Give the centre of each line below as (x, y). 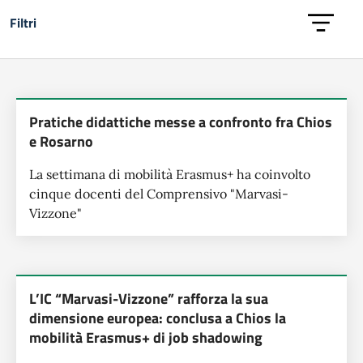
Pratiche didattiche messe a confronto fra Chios (181, 122)
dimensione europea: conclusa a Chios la (158, 318)
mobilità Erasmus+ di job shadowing (146, 337)
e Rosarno (61, 141)
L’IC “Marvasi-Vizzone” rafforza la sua (149, 299)
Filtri (23, 23)
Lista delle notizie (107, 113)
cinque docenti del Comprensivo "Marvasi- (159, 194)
